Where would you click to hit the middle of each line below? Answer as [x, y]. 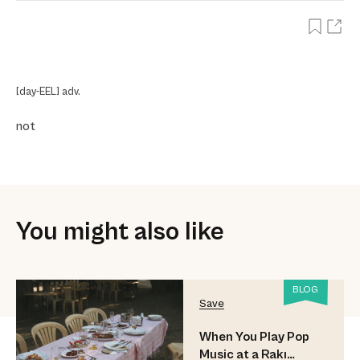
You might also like [120, 232]
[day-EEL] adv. [48, 92]
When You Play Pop [254, 336]
